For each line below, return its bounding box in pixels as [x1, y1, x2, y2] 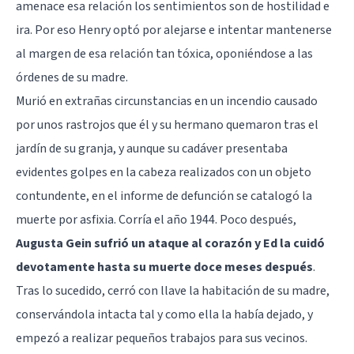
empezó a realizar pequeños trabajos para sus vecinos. [16, 329, 307, 347]
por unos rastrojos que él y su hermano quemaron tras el [16, 115, 318, 134]
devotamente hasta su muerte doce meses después [16, 258, 313, 276]
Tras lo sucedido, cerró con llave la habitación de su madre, [16, 281, 330, 299]
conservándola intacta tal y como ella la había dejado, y [16, 305, 313, 323]
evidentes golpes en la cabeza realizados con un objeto [16, 163, 311, 181]
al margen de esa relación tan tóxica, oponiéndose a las [16, 44, 313, 62]
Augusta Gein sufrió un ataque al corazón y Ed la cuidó [16, 234, 325, 252]
